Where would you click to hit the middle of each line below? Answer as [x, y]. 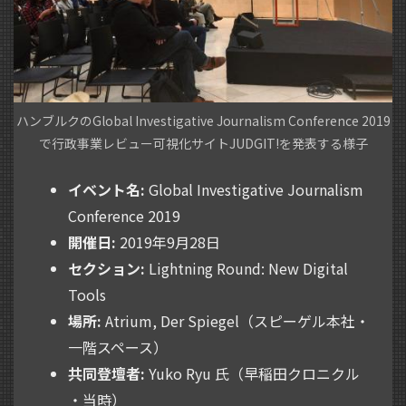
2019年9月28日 [168, 242]
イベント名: [106, 190]
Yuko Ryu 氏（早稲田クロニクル [252, 374]
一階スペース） [118, 348]
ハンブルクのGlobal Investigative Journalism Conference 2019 [203, 121]
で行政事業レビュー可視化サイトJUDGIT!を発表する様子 [203, 144]
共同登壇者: [106, 374]
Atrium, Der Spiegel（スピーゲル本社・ [236, 321]
